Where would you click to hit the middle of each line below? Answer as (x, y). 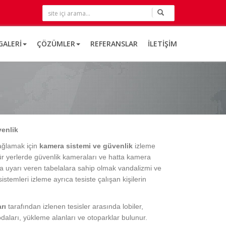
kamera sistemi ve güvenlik (86, 146)
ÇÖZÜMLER (56, 44)
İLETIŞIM (162, 44)
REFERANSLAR (114, 44)
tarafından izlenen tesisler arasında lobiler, (75, 206)
